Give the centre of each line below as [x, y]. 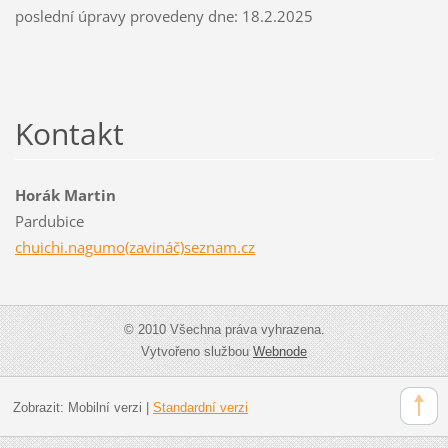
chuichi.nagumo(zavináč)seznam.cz [134, 247]
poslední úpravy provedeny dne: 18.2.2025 [163, 16]
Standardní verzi [200, 407]
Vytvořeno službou [197, 352]
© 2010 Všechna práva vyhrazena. [224, 330]
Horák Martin [65, 195]
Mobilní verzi [104, 407]
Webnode [280, 352]
